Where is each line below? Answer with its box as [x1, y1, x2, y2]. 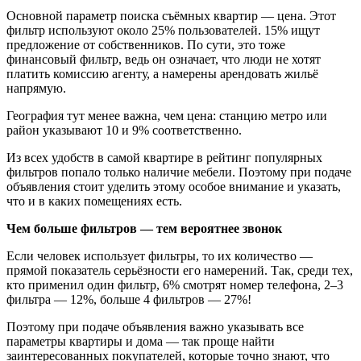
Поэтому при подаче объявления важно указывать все [6, 320, 304, 334]
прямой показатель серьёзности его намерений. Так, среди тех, [6, 263, 353, 278]
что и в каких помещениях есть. [6, 194, 182, 209]
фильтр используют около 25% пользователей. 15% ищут [6, 23, 320, 38]
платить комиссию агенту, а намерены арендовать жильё [6, 67, 318, 81]
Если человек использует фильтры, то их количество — [6, 249, 313, 263]
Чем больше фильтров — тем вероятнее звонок [6, 222, 282, 236]
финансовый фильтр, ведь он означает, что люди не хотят [6, 52, 321, 67]
